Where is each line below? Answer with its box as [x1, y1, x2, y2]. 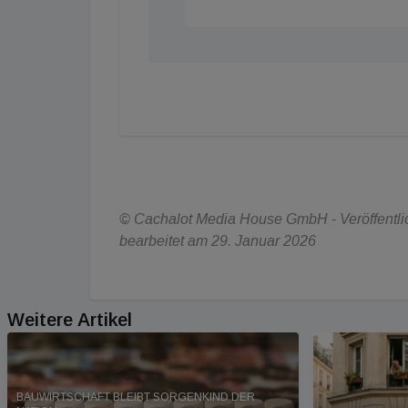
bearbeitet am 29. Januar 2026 [119, 232, 316, 249]
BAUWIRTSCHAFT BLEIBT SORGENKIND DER [16, 391, 255, 404]
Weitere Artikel [7, 309, 132, 330]
